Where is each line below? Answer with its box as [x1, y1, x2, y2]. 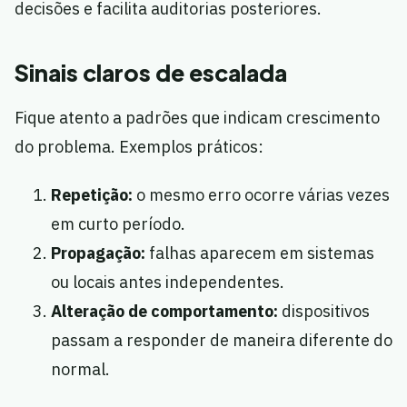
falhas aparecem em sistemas [145, 243, 374, 264]
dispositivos [278, 301, 370, 323]
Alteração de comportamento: [51, 301, 278, 323]
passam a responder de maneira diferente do [51, 330, 392, 352]
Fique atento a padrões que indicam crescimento [15, 107, 380, 129]
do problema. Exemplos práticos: [15, 136, 263, 158]
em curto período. [51, 213, 185, 235]
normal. [51, 359, 110, 381]
